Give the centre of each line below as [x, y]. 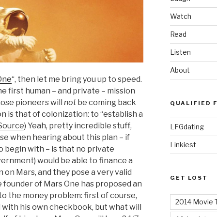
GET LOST [189, 178]
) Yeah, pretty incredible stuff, [78, 126]
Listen [180, 52]
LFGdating [187, 126]
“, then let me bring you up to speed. [77, 79]
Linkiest [183, 144]
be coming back [106, 103]
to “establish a [117, 114]
